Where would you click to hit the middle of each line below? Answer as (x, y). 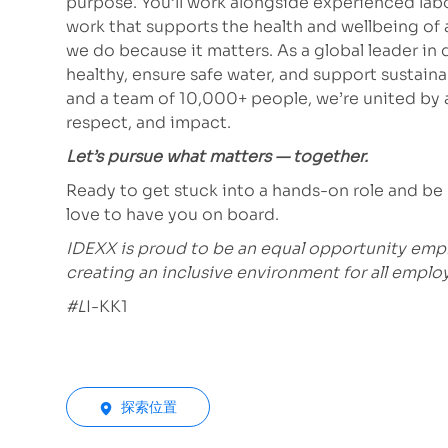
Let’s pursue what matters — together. (217, 157)
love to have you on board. (172, 215)
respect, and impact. (148, 123)
